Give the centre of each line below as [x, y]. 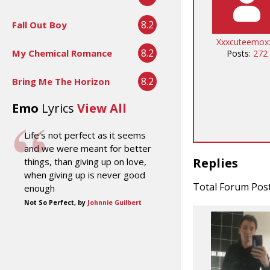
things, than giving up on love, [85, 161]
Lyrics [58, 108]
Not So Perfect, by [56, 202]
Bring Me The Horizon [61, 81]
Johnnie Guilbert [115, 202]
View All [102, 108]
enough [39, 188]
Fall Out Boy [39, 24]
